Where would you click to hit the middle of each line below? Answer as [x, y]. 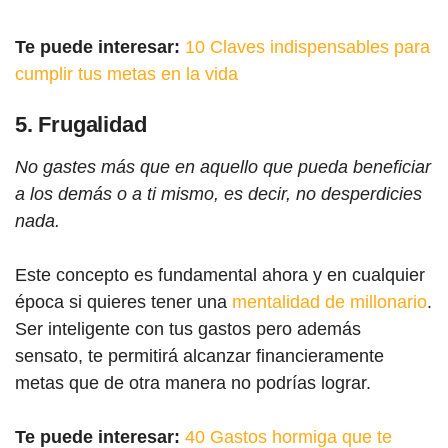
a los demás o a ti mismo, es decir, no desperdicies [218, 194]
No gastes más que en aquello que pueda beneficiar [223, 167]
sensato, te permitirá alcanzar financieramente [199, 356]
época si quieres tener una [123, 302]
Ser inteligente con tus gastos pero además [188, 329]
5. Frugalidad [81, 124]
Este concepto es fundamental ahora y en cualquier [220, 275]
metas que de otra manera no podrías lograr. [193, 383]
